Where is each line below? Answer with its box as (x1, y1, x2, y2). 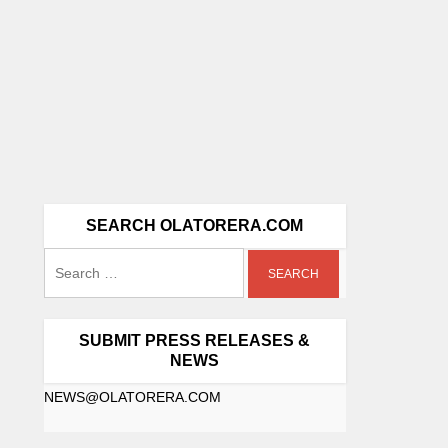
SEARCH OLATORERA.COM (86, 216, 304, 234)
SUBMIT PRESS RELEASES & (79, 331, 311, 349)
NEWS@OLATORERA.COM (43, 388, 221, 405)
